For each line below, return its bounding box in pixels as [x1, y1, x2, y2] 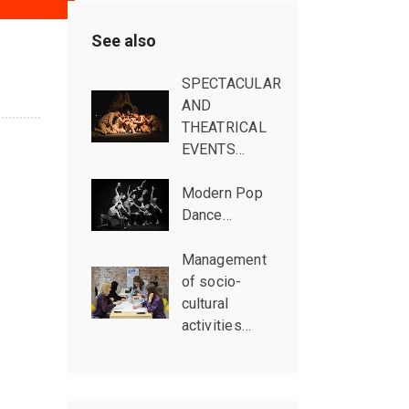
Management [181, 251, 267, 268]
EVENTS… [181, 141, 246, 158]
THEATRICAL [181, 119, 267, 136]
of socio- [181, 273, 242, 290]
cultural [181, 295, 229, 312]
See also [90, 31, 156, 50]
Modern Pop [181, 184, 263, 202]
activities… [181, 317, 252, 334]
